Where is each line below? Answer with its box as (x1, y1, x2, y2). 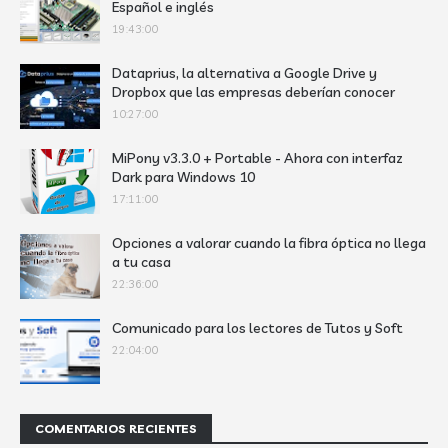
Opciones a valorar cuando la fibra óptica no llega (112, 234, 426, 252)
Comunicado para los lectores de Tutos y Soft (112, 319, 403, 337)
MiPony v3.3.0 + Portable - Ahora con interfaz (112, 149, 403, 167)
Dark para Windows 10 (112, 168, 255, 186)
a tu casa (112, 253, 171, 271)
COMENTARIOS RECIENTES (35, 421, 197, 436)
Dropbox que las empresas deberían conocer (112, 83, 395, 101)
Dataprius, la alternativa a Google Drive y (112, 64, 377, 82)
